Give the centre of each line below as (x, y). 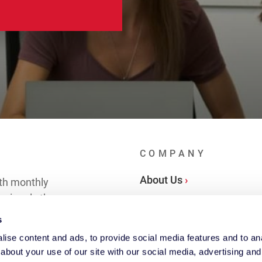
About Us (161, 180)
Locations (163, 203)
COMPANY (173, 154)
